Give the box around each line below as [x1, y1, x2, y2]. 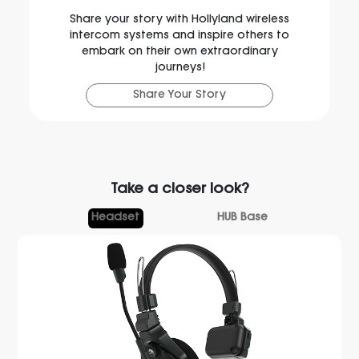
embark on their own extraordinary [81, 46, 278, 58]
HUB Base [216, 212, 268, 224]
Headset [91, 212, 140, 224]
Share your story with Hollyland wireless [70, 14, 289, 26]
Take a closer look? [110, 183, 249, 198]
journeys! [154, 62, 205, 74]
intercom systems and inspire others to [70, 30, 289, 42]
